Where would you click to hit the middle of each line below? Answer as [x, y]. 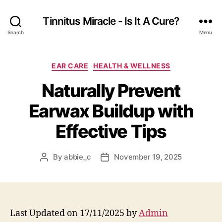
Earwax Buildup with [111, 111]
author [55, 168]
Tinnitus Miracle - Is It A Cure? [111, 21]
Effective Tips [111, 131]
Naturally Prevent [111, 90]
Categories [133, 64]
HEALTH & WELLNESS [132, 66]
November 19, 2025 [148, 157]
